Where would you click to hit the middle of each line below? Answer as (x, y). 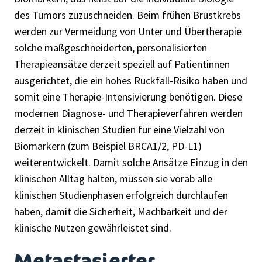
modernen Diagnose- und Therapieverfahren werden (128, 113)
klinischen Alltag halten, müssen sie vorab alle (113, 179)
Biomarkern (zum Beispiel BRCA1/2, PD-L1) (108, 146)
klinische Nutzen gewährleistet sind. (93, 228)
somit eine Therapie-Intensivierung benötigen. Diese (128, 97)
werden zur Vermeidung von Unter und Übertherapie (128, 32)
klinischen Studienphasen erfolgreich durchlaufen (121, 195)
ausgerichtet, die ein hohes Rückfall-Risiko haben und (131, 81)
